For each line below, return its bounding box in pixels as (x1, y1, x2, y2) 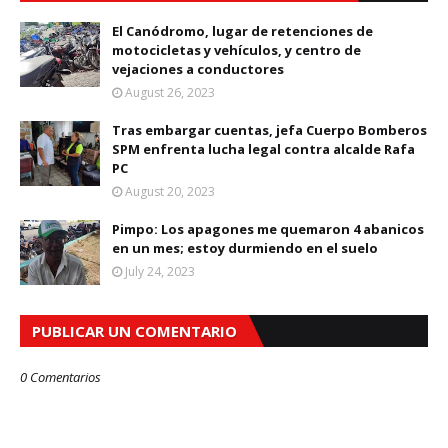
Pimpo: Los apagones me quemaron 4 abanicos (112, 220, 424, 238)
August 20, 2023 (125, 183, 215, 200)
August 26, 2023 (125, 84, 215, 101)
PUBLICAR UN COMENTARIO (32, 321, 237, 341)
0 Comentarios (20, 368, 101, 386)
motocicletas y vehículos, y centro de (112, 41, 361, 59)
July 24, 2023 (125, 263, 195, 280)
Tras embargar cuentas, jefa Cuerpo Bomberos (112, 121, 427, 139)
